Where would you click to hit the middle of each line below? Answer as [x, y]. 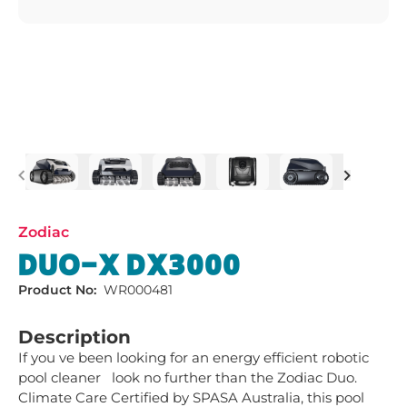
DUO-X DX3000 [129, 266]
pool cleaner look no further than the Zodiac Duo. [188, 377]
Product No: [57, 290]
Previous [52, 179]
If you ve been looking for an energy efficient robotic [194, 357]
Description [74, 337]
